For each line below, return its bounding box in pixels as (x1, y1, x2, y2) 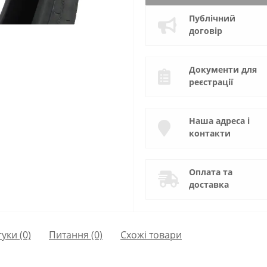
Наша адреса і (189, 115, 250, 126)
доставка (189, 179, 229, 190)
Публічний (189, 13, 235, 24)
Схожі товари (120, 228, 182, 241)
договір (189, 25, 222, 36)
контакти (189, 128, 231, 139)
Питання (49, 228, 89, 241)
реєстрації (189, 76, 233, 88)
